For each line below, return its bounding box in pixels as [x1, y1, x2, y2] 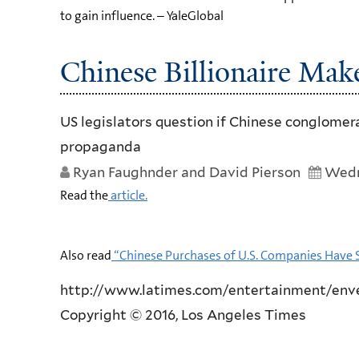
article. [108, 186, 147, 204]
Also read [60, 246, 111, 264]
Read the [60, 186, 108, 204]
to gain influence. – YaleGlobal [60, 7, 224, 25]
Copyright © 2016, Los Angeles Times [60, 306, 306, 323]
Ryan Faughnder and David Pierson [73, 163, 301, 180]
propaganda [60, 138, 141, 155]
